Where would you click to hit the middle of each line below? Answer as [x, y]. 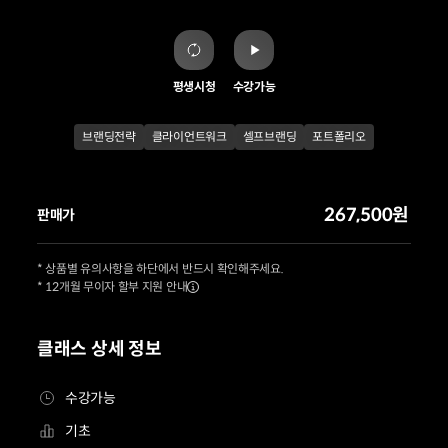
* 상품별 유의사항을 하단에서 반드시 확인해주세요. [160, 268]
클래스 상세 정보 [99, 349]
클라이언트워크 [189, 136]
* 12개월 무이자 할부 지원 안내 [112, 286]
